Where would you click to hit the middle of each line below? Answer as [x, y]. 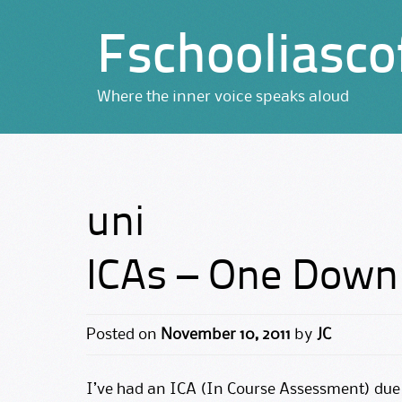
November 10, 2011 [226, 334]
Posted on [123, 334]
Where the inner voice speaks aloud [223, 96]
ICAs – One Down [242, 279]
